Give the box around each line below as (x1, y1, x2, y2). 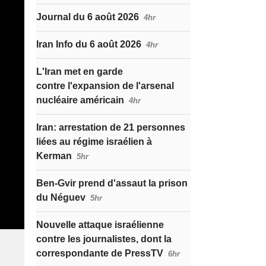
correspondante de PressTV (36, 248, 163, 258)
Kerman (36, 151, 72, 161)
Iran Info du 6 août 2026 (36, 39, 141, 49)
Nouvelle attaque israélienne (36, 220, 164, 230)
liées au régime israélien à (36, 137, 152, 147)
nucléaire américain (36, 95, 124, 105)
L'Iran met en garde (36, 66, 123, 77)
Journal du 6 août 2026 (36, 12, 139, 22)
